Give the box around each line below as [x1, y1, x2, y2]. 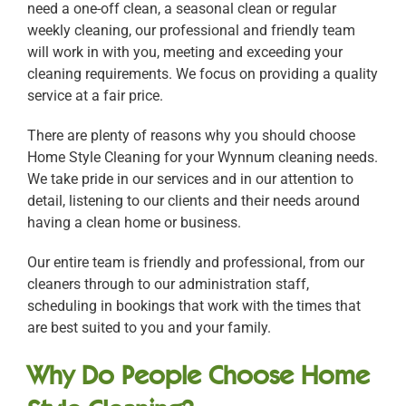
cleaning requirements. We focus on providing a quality [27, 65, 378, 82]
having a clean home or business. [27, 214, 241, 231]
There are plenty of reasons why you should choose [27, 127, 355, 144]
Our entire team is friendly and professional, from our [27, 254, 364, 271]
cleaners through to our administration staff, [27, 275, 309, 293]
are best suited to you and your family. [27, 319, 271, 336]
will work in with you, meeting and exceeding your [27, 43, 343, 61]
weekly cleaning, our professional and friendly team [27, 22, 355, 39]
